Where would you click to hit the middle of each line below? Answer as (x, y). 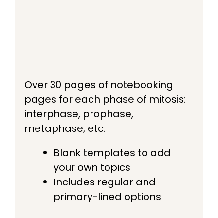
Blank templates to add (112, 153)
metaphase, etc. (65, 128)
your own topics (92, 167)
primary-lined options (107, 196)
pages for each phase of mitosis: (105, 99)
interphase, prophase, (79, 114)
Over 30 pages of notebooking (99, 84)
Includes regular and (105, 182)
